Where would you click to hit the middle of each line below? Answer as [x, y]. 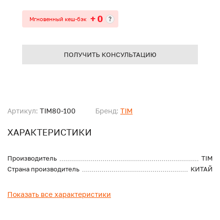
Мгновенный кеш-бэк [58, 19]
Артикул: [23, 111]
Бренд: [107, 111]
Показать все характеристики [59, 194]
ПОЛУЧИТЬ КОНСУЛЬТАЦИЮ [110, 55]
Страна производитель [43, 169]
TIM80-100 [57, 111]
